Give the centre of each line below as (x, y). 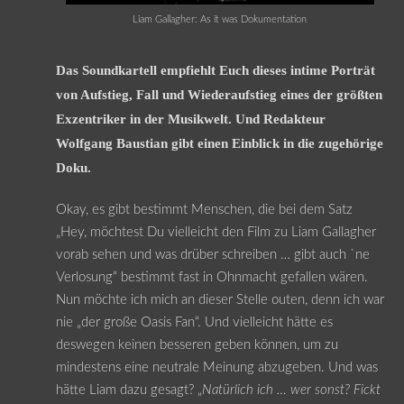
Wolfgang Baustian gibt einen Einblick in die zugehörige (219, 144)
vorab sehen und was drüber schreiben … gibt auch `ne (212, 254)
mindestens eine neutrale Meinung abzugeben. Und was (216, 367)
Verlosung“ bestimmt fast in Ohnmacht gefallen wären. (211, 277)
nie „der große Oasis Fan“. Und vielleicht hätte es (194, 322)
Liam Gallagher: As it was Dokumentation (220, 20)
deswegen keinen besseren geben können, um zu (197, 344)
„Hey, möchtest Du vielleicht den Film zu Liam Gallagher (216, 232)
